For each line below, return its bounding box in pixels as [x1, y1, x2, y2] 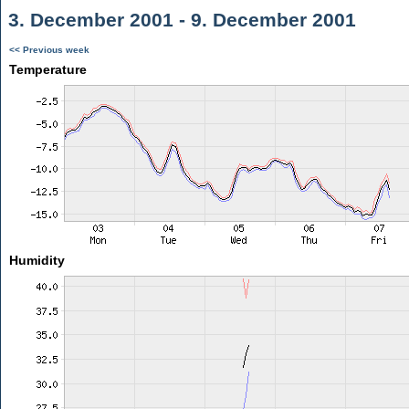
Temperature [8, 62, 87, 77]
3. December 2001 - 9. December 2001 [3, 9, 356, 30]
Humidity [8, 253, 65, 267]
